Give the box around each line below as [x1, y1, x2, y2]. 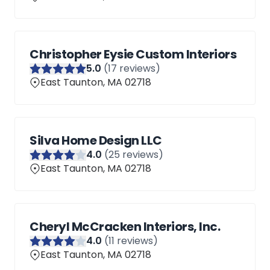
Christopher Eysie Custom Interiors [30, 46, 236, 63]
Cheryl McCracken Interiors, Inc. [30, 218, 220, 235]
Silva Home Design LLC [30, 132, 162, 149]
